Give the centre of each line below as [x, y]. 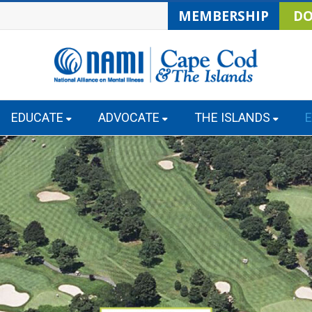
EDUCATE [37, 117]
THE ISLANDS [232, 117]
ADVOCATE [129, 117]
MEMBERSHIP [224, 16]
